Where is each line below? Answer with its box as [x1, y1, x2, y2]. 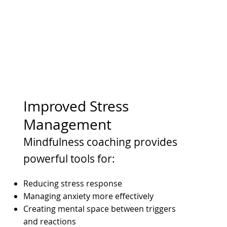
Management [23, 115, 111, 134]
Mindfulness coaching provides [23, 134, 177, 149]
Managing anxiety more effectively [23, 190, 154, 202]
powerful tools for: [23, 151, 115, 166]
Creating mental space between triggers [23, 203, 176, 214]
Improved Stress [23, 96, 129, 116]
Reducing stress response [23, 177, 122, 189]
